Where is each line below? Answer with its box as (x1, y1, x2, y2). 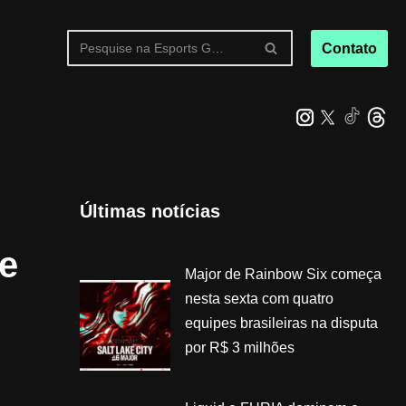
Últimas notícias (79, 200, 220, 221)
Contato (321, 40, 377, 56)
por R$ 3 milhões (184, 339, 295, 355)
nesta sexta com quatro (184, 290, 333, 306)
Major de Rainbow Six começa (184, 266, 382, 282)
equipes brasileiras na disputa (184, 314, 378, 331)
